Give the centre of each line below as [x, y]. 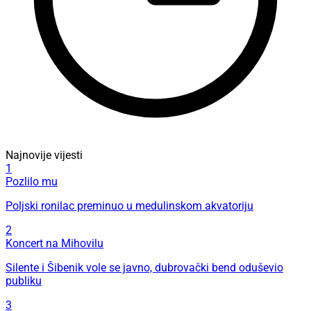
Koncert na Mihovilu [54, 244]
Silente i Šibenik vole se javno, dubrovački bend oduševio [144, 268]
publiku [24, 281]
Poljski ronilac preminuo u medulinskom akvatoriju [129, 206]
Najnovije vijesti [44, 155]
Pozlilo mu [32, 182]
